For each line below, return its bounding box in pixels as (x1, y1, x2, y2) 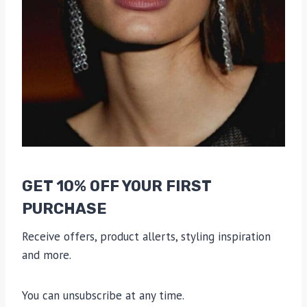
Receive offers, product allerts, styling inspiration (22, 229, 271, 245)
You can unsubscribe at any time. (22, 288, 184, 304)
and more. (22, 247, 71, 263)
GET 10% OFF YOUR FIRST (22, 177, 211, 196)
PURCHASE (22, 199, 107, 219)
